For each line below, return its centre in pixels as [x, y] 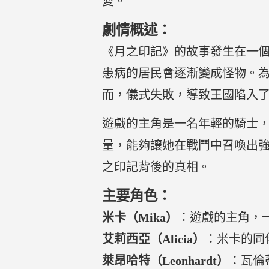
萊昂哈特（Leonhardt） [165, 261]
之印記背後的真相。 [156, 167]
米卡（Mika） [140, 217]
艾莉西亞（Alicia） [153, 239]
